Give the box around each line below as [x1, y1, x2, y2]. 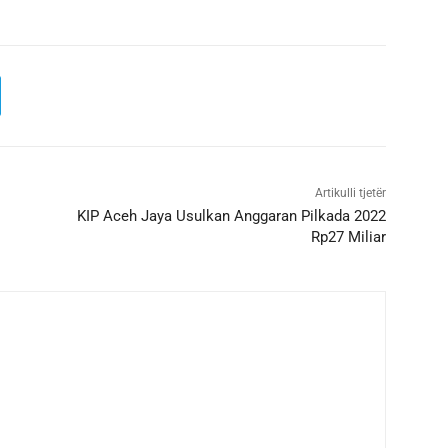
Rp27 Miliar [310, 227, 386, 246]
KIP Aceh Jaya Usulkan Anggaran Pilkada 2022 [76, 206, 386, 225]
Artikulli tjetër [314, 185, 386, 200]
